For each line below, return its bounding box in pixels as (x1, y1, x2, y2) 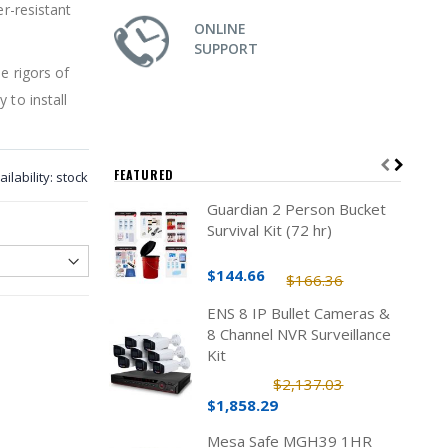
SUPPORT (193, 39, 258, 58)
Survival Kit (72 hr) (206, 220, 332, 240)
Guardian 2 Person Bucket (206, 199, 386, 219)
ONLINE (193, 19, 246, 38)
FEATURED (113, 166, 174, 183)
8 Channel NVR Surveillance (206, 324, 391, 344)
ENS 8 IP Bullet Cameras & (206, 303, 390, 323)
